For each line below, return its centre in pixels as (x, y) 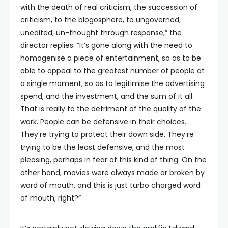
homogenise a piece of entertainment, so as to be (111, 58)
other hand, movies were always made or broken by (112, 173)
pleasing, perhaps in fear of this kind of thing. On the (113, 160)
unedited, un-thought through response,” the (101, 33)
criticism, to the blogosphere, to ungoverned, (101, 20)
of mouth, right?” (51, 198)
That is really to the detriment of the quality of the (111, 109)
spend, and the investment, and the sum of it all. (107, 96)
